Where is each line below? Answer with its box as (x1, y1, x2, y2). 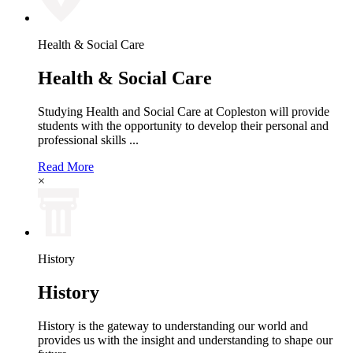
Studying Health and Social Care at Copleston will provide (38, 104, 329, 118)
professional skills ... (38, 132, 139, 147)
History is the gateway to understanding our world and (38, 318, 308, 333)
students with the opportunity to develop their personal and (38, 118, 329, 132)
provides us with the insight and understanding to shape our (38, 333, 333, 347)
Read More (38, 159, 94, 173)
